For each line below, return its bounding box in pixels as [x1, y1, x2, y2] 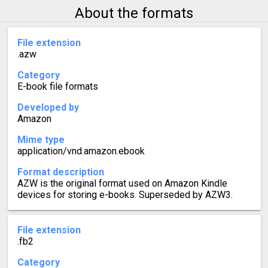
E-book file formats [17, 81, 98, 93]
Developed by [17, 102, 79, 114]
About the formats [75, 5, 193, 22]
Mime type [17, 134, 65, 146]
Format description [17, 166, 104, 178]
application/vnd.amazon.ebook [17, 145, 145, 157]
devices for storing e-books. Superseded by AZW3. [17, 189, 233, 201]
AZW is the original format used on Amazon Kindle [17, 178, 227, 190]
